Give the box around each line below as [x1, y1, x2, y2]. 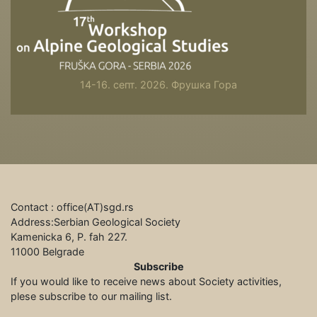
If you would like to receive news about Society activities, [11, 275, 282, 288]
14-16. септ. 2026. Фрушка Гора [80, 79, 237, 91]
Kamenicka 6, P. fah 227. [11, 231, 127, 243]
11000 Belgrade [11, 246, 84, 258]
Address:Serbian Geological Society [11, 216, 180, 229]
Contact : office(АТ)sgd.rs [11, 201, 134, 214]
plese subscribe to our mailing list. [11, 290, 172, 303]
